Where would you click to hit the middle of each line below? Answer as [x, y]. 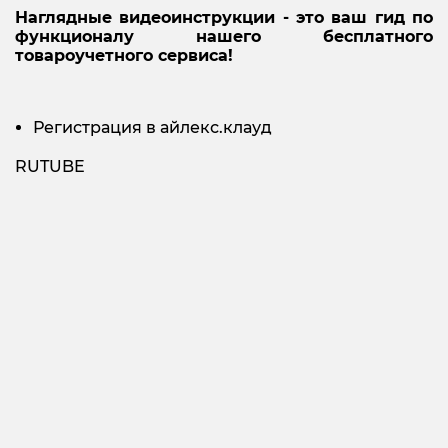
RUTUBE [50, 167]
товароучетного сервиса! [124, 56]
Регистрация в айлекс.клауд [152, 128]
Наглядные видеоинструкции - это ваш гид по [224, 18]
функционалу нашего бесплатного [224, 37]
